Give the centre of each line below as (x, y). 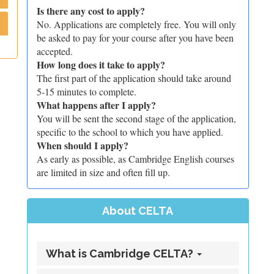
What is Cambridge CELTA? (120, 254)
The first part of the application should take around (134, 78)
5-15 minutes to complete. (86, 91)
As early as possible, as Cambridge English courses (135, 159)
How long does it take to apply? (101, 65)
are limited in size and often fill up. (103, 172)
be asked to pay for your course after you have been (135, 38)
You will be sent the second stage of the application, (136, 118)
